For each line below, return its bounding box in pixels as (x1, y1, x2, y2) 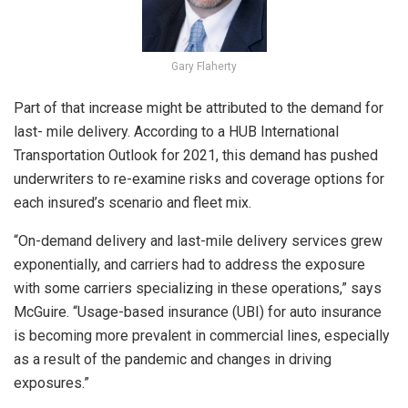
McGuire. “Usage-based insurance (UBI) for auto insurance (14, 302, 382, 321)
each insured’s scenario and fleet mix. (14, 193, 251, 211)
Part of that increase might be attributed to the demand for (14, 98, 383, 117)
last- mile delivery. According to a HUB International (14, 122, 339, 140)
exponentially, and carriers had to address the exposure (14, 255, 365, 273)
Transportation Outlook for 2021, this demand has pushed (14, 146, 378, 164)
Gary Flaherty (171, 59, 237, 73)
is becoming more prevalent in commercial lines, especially (14, 326, 390, 344)
